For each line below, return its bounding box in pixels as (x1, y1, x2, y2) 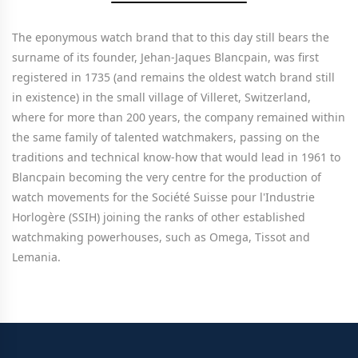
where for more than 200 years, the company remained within (12, 109, 345, 125)
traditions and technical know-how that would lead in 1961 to (12, 149, 340, 165)
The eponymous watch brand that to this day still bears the (12, 30, 329, 45)
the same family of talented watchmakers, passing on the (12, 129, 320, 145)
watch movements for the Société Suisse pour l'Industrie (12, 189, 315, 205)
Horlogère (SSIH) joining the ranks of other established (12, 209, 305, 225)
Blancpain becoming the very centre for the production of (12, 169, 321, 185)
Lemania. (12, 249, 61, 265)
